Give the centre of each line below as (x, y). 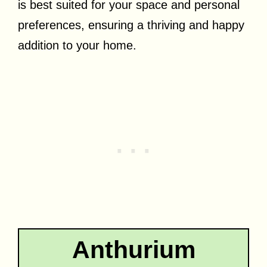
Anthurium (133, 249)
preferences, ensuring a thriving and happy (131, 25)
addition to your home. (77, 45)
